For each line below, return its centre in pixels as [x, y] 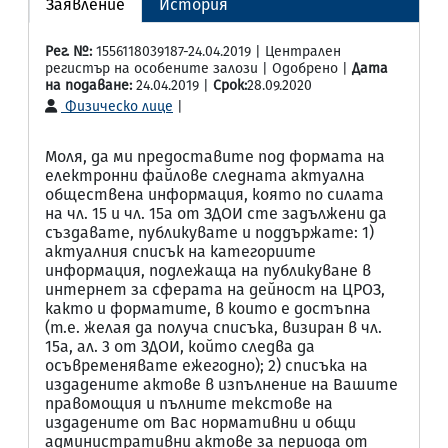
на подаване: [88, 85]
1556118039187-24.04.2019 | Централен [216, 51]
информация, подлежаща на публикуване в [208, 270]
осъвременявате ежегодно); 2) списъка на [206, 365]
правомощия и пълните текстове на [189, 403]
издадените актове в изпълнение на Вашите [221, 384]
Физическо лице [117, 106]
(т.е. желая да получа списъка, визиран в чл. [213, 327]
